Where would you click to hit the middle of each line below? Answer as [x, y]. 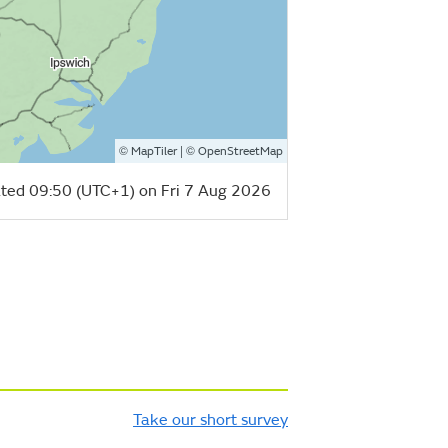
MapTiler [154, 151]
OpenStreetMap [240, 151]
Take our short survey [210, 419]
